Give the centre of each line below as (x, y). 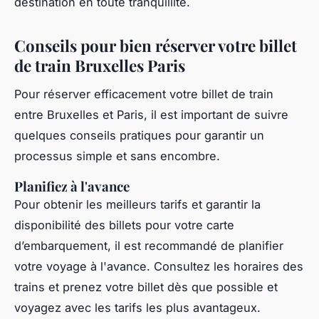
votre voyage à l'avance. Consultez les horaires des (159, 267)
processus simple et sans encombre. (117, 156)
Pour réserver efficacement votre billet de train (144, 94)
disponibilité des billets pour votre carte (124, 225)
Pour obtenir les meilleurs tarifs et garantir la (137, 205)
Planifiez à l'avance (72, 187)
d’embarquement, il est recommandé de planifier (149, 246)
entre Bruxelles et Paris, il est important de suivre (151, 115)
